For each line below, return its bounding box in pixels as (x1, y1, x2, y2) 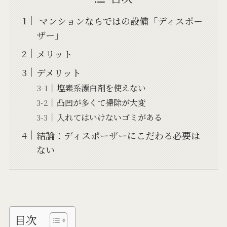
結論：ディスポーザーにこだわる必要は (36, 128, 200, 142)
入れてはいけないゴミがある (56, 110, 162, 123)
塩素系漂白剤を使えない (56, 81, 146, 94)
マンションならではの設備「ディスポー (36, 14, 203, 27)
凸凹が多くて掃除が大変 (56, 96, 148, 108)
